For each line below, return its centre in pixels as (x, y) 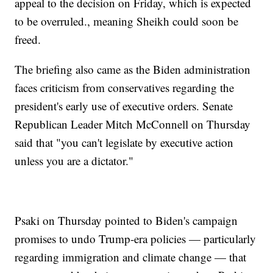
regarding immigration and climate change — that (131, 257)
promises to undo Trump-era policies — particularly (136, 239)
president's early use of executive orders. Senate (124, 106)
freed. (28, 40)
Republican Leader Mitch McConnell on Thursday (133, 124)
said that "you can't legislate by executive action (124, 143)
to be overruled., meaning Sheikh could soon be (127, 21)
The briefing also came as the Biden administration (133, 69)
